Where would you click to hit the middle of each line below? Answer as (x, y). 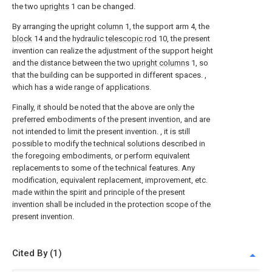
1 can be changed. (102, 7)
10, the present (183, 39)
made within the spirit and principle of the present (99, 192)
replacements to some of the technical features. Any (104, 168)
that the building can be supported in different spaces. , (109, 75)
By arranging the (41, 27)
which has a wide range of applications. (82, 87)
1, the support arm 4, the (166, 27)
